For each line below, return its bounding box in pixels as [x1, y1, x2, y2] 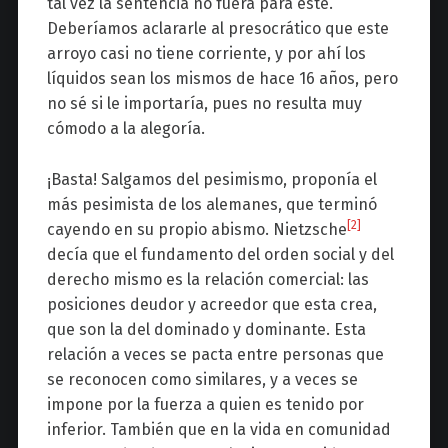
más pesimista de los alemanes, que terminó [46, 194, 377, 214]
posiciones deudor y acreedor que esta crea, [46, 294, 377, 314]
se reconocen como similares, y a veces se [46, 369, 358, 389]
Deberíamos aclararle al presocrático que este [46, 19, 389, 39]
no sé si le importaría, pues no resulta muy [46, 94, 362, 114]
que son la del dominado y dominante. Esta [46, 319, 366, 339]
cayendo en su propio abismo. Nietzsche [46, 219, 347, 239]
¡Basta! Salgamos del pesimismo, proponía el [46, 169, 377, 189]
